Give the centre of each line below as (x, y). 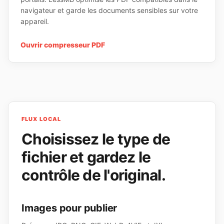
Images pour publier (69, 208)
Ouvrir (31, 45)
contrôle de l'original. (93, 175)
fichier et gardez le (86, 157)
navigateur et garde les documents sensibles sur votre (109, 10)
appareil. (35, 21)
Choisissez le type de (96, 139)
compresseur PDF (74, 45)
